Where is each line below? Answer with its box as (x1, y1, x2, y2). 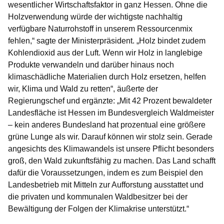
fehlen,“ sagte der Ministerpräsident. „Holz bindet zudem (8, 36, 205, 45)
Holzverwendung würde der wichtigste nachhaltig (8, 12, 182, 21)
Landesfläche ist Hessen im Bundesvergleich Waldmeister (8, 108, 214, 117)
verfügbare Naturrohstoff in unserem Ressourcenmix (8, 24, 192, 33)
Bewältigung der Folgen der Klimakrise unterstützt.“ (8, 204, 189, 213)
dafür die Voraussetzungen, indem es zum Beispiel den (8, 168, 203, 177)
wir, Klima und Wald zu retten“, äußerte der (8, 84, 158, 93)
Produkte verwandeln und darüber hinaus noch (8, 60, 174, 69)
